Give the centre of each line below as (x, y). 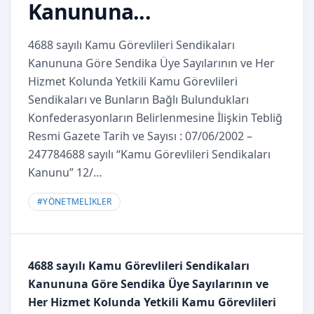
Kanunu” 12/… (65, 172)
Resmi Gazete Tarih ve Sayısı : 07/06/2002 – (140, 136)
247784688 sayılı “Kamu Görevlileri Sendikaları (149, 154)
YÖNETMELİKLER (77, 201)
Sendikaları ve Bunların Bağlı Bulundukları (138, 99)
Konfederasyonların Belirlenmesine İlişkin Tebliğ (155, 117)
